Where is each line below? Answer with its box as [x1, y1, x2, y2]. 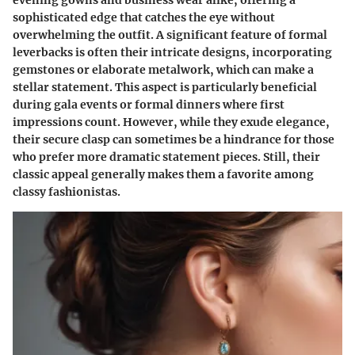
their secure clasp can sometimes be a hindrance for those [13, 132, 334, 147]
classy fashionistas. [13, 185, 120, 200]
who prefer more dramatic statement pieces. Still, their [13, 150, 320, 165]
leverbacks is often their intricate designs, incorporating [13, 45, 332, 60]
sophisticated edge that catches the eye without [13, 10, 275, 25]
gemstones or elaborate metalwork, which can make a [13, 63, 314, 78]
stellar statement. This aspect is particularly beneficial [13, 80, 317, 95]
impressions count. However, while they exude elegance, [13, 115, 330, 130]
